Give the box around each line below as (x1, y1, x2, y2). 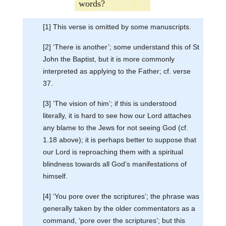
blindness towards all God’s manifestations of (42, 159, 187, 168)
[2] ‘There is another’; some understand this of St (42, 42, 199, 51)
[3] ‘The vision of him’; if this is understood (42, 99, 177, 107)
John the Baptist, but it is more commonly (42, 54, 175, 63)
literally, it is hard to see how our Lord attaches (42, 111, 191, 120)
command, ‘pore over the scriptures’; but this (42, 216, 185, 224)
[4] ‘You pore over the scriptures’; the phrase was (42, 192, 199, 200)
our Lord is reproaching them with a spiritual (42, 147, 183, 156)
